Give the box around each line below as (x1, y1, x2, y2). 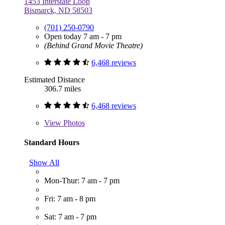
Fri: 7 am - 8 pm (44, 194, 95, 203)
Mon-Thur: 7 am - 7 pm (44, 176, 120, 185)
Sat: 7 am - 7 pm (44, 212, 96, 221)
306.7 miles (44, 84, 81, 93)
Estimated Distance (24, 75, 85, 84)
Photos (61, 119, 85, 128)
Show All (29, 158, 59, 167)
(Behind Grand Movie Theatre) (44, 41, 143, 50)
